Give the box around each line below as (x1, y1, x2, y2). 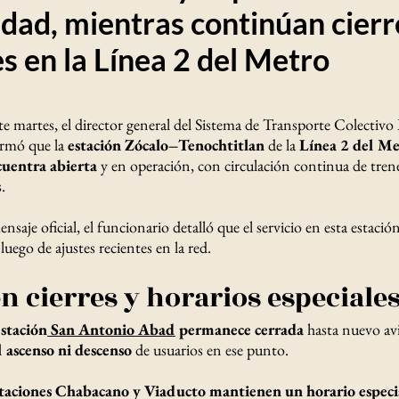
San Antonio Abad (47, 319, 175, 339)
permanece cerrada (175, 319, 304, 339)
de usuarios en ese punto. (132, 339, 289, 360)
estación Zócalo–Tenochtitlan (68, 134, 265, 155)
